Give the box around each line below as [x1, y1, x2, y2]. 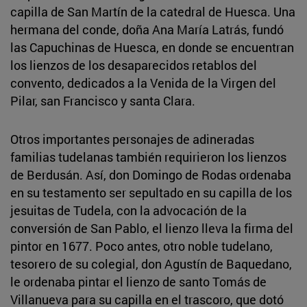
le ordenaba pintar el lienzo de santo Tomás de [10, 273, 267, 290]
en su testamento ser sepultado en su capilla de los [10, 184, 292, 201]
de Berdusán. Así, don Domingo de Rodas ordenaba [10, 166, 291, 183]
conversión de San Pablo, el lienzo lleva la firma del [10, 219, 293, 236]
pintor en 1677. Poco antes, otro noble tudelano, [10, 237, 273, 254]
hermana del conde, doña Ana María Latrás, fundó [10, 21, 284, 38]
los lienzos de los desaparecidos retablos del [10, 56, 257, 73]
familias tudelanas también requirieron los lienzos [10, 148, 286, 165]
